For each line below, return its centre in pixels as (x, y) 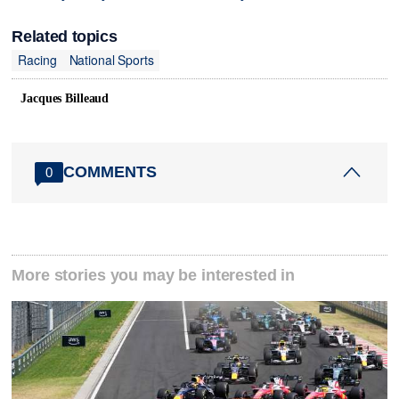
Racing (37, 60)
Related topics (65, 36)
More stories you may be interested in (154, 276)
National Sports (111, 60)
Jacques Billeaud (65, 98)
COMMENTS (110, 172)
